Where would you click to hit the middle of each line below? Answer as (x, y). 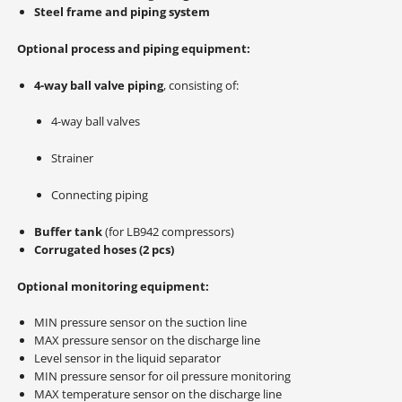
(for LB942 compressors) (168, 231)
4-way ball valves (95, 122)
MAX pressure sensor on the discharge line (147, 341)
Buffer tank (68, 231)
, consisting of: (201, 85)
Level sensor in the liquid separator (127, 358)
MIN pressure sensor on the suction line (140, 323)
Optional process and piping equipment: (133, 48)
